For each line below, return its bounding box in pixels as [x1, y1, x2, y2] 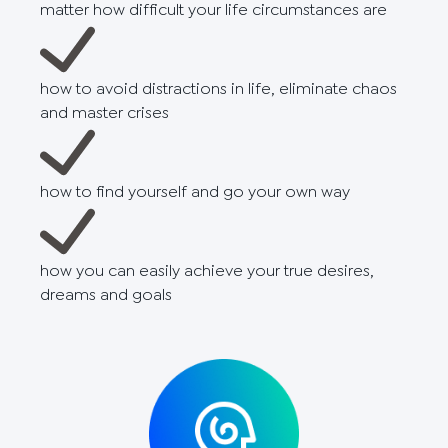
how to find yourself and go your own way [40, 180, 350, 202]
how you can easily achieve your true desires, [40, 259, 374, 281]
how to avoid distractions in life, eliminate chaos [40, 77, 397, 99]
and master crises [40, 101, 169, 123]
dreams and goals [40, 283, 172, 305]
